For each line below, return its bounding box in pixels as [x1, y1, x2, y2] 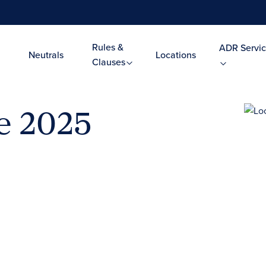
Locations [155, 47, 196, 62]
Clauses [91, 55, 128, 69]
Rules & [91, 40, 123, 54]
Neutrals [28, 47, 64, 62]
